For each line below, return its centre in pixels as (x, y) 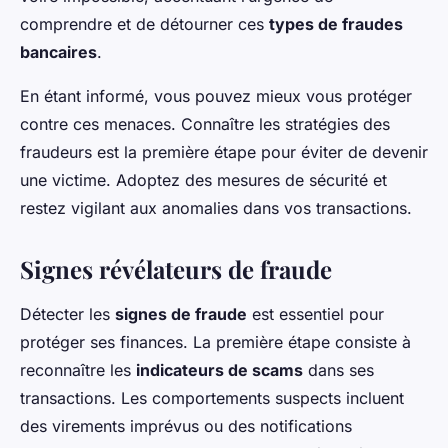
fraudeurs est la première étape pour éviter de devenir (224, 152)
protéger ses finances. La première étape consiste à (215, 342)
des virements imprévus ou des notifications (186, 426)
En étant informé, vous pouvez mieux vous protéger (216, 96)
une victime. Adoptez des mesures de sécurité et (203, 180)
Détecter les (67, 314)
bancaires (58, 52)
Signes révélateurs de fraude (176, 269)
